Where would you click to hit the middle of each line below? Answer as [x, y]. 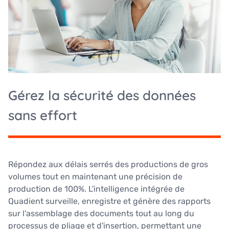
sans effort [43, 115]
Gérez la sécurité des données [102, 95]
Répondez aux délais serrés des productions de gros [108, 164]
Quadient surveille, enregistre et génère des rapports [109, 201]
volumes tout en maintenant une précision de [95, 176]
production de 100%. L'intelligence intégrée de [96, 189]
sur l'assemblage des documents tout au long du [101, 213]
